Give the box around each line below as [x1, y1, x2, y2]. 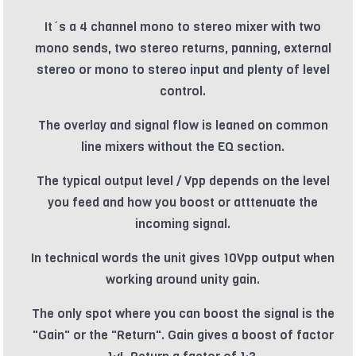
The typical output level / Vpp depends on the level [36, 172, 330, 190]
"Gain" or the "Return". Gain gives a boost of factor [32, 327, 334, 344]
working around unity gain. [106, 271, 260, 288]
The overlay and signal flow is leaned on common [37, 117, 328, 134]
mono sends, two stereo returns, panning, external [34, 40, 331, 57]
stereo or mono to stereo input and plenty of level [36, 61, 330, 79]
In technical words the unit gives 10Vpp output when [31, 250, 335, 267]
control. [160, 83, 206, 100]
